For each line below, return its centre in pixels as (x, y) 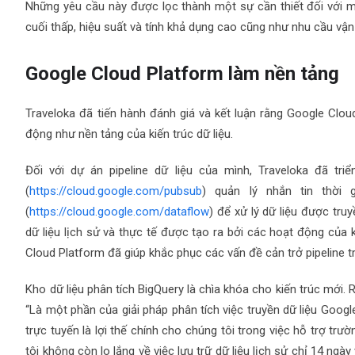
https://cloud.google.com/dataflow (120, 212)
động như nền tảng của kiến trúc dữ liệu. (130, 134)
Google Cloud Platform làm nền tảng (183, 74)
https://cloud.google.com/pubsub (116, 191)
